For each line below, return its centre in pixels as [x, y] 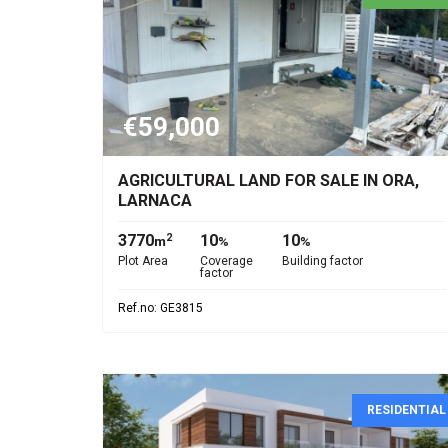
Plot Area [143, 261]
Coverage [226, 261]
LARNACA [155, 200]
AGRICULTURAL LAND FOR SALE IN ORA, [268, 180]
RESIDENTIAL [406, 410]
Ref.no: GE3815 [160, 308]
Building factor [322, 261]
